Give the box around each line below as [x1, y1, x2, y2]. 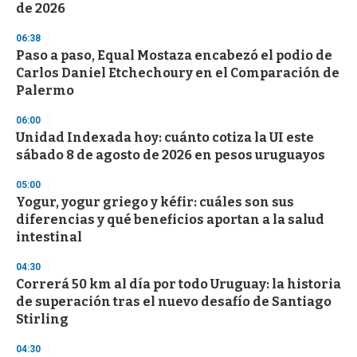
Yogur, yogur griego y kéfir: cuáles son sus [16, 194, 294, 210]
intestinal [16, 229, 82, 245]
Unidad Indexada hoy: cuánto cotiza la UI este [16, 130, 314, 146]
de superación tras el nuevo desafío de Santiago [16, 294, 331, 310]
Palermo [16, 83, 74, 99]
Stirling [16, 312, 69, 328]
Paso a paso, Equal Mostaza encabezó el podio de [16, 48, 332, 64]
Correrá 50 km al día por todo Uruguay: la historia [16, 277, 341, 292]
